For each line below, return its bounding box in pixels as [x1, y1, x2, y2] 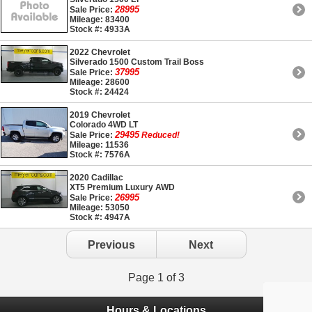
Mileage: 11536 [70, 139, 129, 150]
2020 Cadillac [70, 172, 123, 182]
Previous [87, 238, 135, 251]
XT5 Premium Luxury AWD [70, 182, 175, 192]
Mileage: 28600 [70, 77, 130, 87]
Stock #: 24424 [70, 87, 129, 97]
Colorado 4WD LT [70, 119, 138, 130]
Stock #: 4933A [70, 24, 130, 35]
